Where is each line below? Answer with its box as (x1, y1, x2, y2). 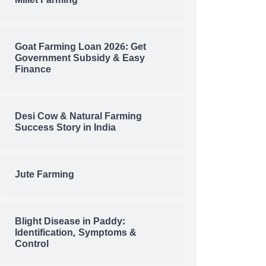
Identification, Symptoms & (15, 227, 137, 240)
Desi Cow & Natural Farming (15, 110, 142, 123)
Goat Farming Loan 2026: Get (15, 41, 146, 54)
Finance (15, 64, 51, 77)
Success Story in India (15, 122, 116, 135)
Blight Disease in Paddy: (15, 216, 125, 229)
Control (15, 238, 49, 251)
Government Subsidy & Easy (15, 52, 145, 65)
